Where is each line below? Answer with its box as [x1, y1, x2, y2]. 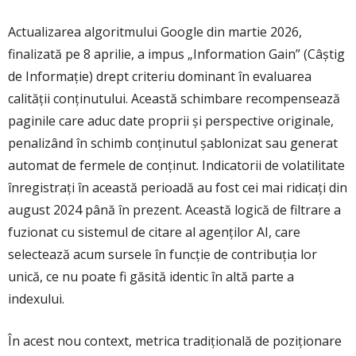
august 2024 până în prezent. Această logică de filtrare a [8, 201, 341, 219]
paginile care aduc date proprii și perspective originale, [8, 112, 334, 130]
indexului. [8, 290, 64, 308]
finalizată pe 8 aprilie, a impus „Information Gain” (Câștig [8, 45, 345, 64]
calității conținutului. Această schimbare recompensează [8, 90, 340, 108]
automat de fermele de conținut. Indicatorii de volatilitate [8, 157, 345, 175]
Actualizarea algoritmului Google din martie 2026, [8, 23, 302, 41]
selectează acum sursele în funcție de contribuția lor [8, 246, 317, 264]
